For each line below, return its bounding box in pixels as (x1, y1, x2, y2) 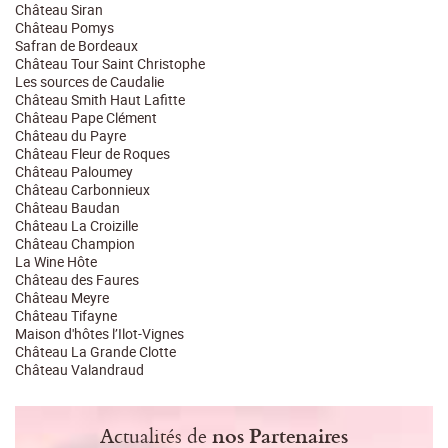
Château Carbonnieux (15, 180, 150, 200)
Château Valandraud (15, 360, 144, 380)
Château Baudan (15, 198, 120, 218)
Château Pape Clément (15, 108, 157, 128)
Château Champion (15, 234, 135, 254)
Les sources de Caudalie (15, 72, 164, 92)
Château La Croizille (15, 216, 138, 236)
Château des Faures (15, 270, 139, 290)
